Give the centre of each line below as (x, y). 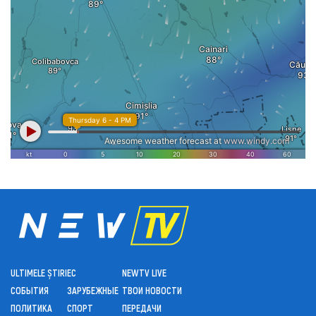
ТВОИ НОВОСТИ (152, 290)
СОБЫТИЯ (30, 290)
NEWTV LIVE (144, 272)
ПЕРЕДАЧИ (142, 308)
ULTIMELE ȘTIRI (39, 272)
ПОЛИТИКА (31, 308)
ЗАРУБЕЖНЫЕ (93, 290)
